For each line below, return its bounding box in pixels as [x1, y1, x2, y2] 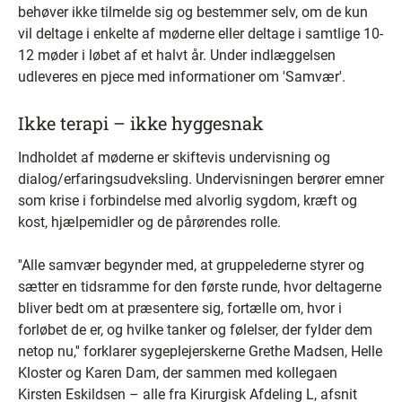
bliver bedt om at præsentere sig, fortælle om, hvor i [18, 300, 342, 317]
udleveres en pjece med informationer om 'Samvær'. [18, 68, 345, 85]
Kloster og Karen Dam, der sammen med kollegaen [18, 364, 337, 381]
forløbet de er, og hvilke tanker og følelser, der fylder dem [18, 321, 372, 338]
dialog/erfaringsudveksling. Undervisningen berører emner [18, 170, 384, 188]
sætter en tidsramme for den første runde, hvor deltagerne [18, 278, 381, 295]
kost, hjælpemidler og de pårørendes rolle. [18, 214, 281, 231]
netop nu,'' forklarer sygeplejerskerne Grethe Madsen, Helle [18, 343, 382, 360]
